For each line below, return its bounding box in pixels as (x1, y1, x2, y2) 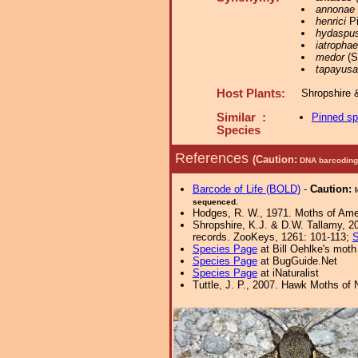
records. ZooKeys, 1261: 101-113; (192, 231, 352, 243)
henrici (315, 15, 346, 27)
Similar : (217, 111, 266, 124)
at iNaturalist (257, 267, 319, 279)
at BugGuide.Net (257, 255, 337, 267)
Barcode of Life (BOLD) (192, 183, 300, 195)
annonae (315, 3, 355, 15)
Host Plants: (217, 87, 285, 100)
